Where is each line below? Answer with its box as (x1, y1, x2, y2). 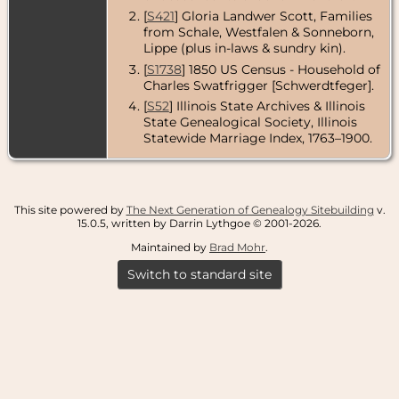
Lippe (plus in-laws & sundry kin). (142, 40, 346, 57)
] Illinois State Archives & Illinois (168, 98, 365, 115)
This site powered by (13, 202, 126, 216)
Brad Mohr (209, 240, 265, 254)
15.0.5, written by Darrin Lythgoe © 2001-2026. (77, 216, 322, 230)
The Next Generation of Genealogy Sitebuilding (126, 202, 374, 216)
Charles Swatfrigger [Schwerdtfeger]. (142, 77, 374, 94)
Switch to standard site (123, 265, 275, 282)
